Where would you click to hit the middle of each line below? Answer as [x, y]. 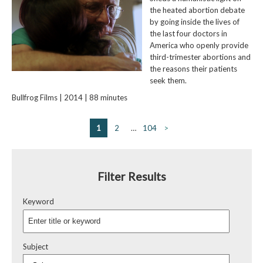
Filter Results [131, 176]
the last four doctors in [188, 33]
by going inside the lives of [194, 21]
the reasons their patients [193, 68]
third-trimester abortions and [200, 57]
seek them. [168, 80]
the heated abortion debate [197, 10]
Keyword [38, 202]
